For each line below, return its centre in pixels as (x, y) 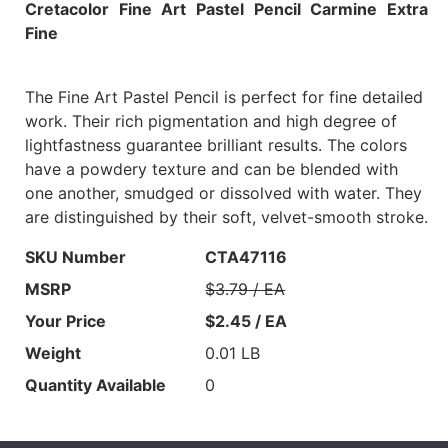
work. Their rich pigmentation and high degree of (211, 121)
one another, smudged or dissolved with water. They (223, 193)
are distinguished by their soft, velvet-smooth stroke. (226, 217)
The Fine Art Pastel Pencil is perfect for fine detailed (224, 97)
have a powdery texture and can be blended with (211, 169)
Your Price (65, 321)
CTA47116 (246, 257)
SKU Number (75, 257)
